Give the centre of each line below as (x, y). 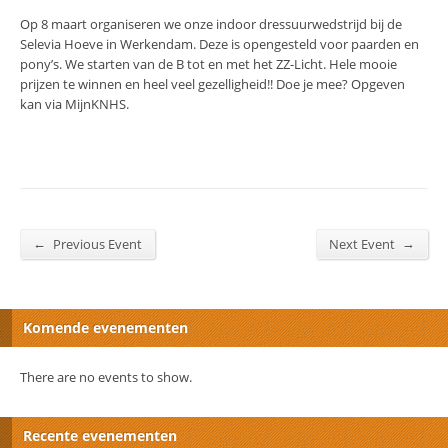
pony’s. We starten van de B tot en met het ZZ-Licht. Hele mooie (208, 63)
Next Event (363, 243)
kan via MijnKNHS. (74, 103)
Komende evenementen (105, 327)
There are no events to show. (106, 376)
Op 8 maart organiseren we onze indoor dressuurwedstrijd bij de (211, 23)
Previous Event (96, 243)
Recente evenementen (100, 435)
